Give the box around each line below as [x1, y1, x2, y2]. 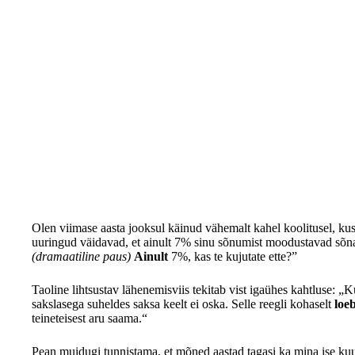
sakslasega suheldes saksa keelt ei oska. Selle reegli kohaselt [32, 296, 334, 311]
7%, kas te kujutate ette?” [168, 249, 297, 263]
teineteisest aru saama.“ [32, 311, 147, 325]
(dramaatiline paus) [32, 249, 131, 263]
